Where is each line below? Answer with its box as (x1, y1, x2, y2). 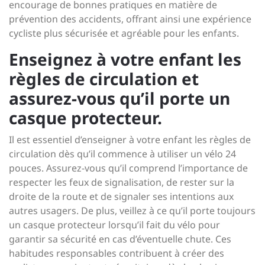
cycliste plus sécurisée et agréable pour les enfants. (9, 27, 239, 40)
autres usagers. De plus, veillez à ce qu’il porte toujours (9, 204, 256, 217)
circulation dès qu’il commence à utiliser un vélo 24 (9, 147, 236, 160)
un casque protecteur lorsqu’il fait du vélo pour (9, 218, 220, 231)
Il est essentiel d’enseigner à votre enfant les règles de (9, 133, 251, 146)
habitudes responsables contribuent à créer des (9, 247, 224, 260)
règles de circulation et (9, 67, 199, 90)
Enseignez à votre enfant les (9, 48, 241, 70)
